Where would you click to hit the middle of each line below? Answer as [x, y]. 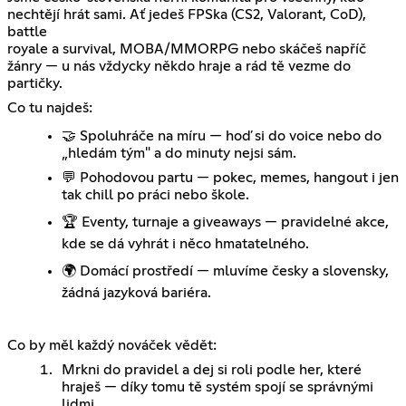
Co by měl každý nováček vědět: [112, 346]
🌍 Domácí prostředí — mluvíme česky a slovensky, [225, 271]
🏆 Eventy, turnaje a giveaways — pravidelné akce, [225, 222]
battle [27, 32]
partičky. [35, 84]
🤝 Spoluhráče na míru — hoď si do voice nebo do [222, 136]
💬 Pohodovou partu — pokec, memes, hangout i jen [230, 178]
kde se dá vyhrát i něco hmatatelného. [185, 244]
